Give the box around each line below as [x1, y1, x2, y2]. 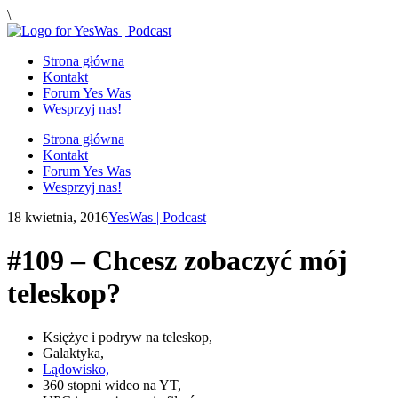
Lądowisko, [43, 361, 109, 377]
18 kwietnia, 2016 [7, 210, 108, 225]
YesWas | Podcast [108, 210, 206, 225]
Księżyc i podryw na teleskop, [43, 329, 212, 345]
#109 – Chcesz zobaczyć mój [7, 244, 347, 277]
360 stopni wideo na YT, [43, 377, 181, 393]
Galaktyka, [43, 345, 104, 361]
